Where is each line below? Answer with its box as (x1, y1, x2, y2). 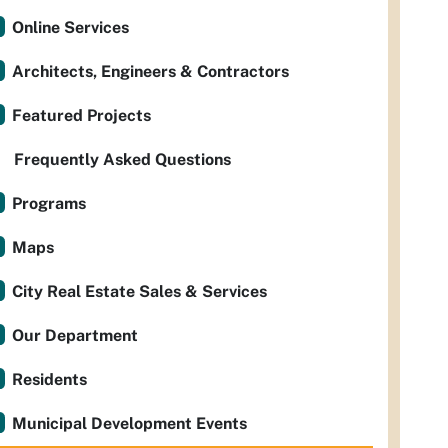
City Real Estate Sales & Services (12, 282, 267, 302)
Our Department (12, 326, 138, 346)
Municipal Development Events (12, 414, 247, 434)
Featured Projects (12, 106, 151, 126)
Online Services (12, 18, 129, 38)
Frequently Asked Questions (14, 150, 231, 170)
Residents (12, 370, 87, 390)
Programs (12, 194, 86, 214)
